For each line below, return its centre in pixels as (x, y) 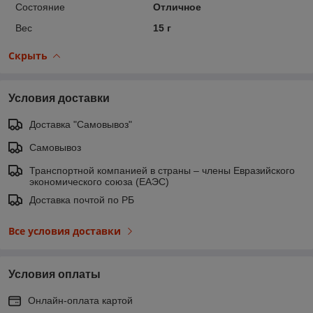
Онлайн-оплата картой (80, 300)
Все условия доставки (65, 231)
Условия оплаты (54, 274)
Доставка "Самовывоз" (81, 124)
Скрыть (28, 55)
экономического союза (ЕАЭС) (99, 181)
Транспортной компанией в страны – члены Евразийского (162, 170)
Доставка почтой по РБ (82, 199)
